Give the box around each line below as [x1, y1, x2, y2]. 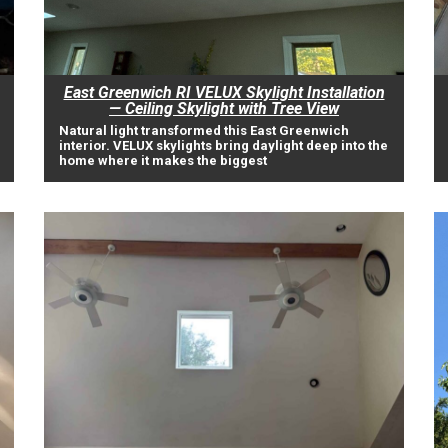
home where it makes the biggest [59, 153, 267, 168]
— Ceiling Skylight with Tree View [109, 99, 339, 118]
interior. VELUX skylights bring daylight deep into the [59, 138, 388, 153]
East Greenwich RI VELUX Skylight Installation [63, 83, 385, 102]
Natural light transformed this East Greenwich [59, 123, 349, 138]
